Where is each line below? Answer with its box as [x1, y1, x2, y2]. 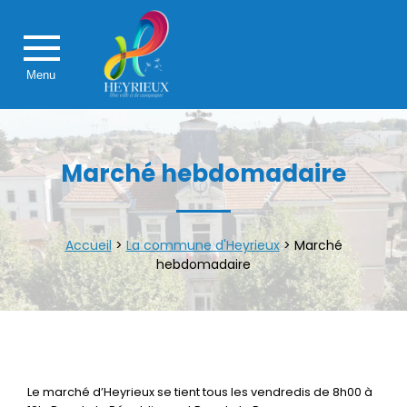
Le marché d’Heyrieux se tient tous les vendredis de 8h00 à [27, 384, 372, 401]
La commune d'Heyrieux [125, 236, 280, 255]
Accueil [65, 236, 112, 255]
